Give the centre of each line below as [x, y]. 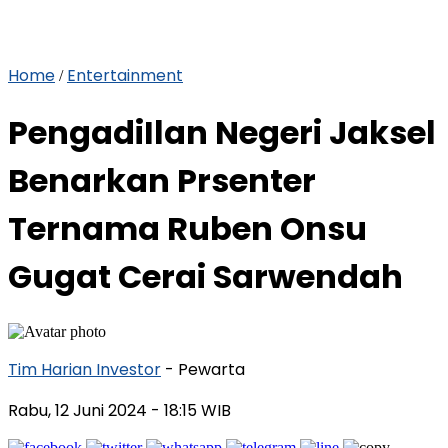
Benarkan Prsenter [162, 181]
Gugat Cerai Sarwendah [205, 277]
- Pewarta [205, 369]
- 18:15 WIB [191, 410]
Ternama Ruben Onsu [187, 229]
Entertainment [125, 75]
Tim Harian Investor [84, 369]
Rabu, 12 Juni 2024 [79, 410]
